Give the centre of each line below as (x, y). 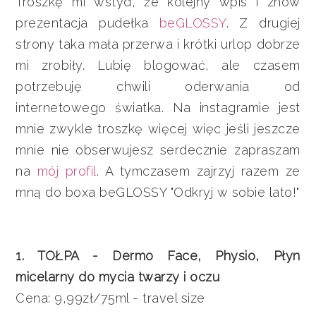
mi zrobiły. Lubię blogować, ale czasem (158, 65)
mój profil (67, 171)
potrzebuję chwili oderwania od (158, 86)
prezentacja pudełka (87, 23)
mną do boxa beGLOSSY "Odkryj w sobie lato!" (158, 192)
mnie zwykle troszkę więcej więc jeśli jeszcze (158, 128)
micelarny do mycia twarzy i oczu (118, 276)
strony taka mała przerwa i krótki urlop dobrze (158, 44)
